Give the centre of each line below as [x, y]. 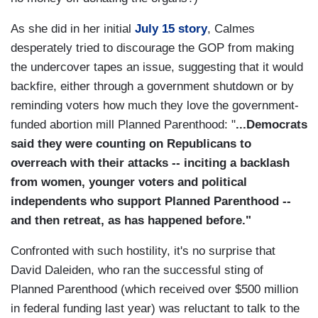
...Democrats [272, 125]
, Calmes [231, 29]
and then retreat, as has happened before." [131, 221]
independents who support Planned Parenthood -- [151, 202]
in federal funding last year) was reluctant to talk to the [155, 309]
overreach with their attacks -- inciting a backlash [150, 163]
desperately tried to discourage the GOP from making [152, 48]
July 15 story [171, 29]
